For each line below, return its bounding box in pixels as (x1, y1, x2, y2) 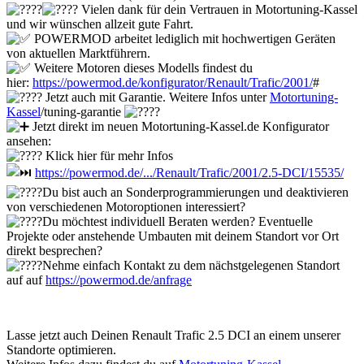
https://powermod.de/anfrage (45, 272, 192, 287)
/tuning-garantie (41, 104, 124, 119)
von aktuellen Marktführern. (6, 45, 150, 60)
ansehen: (6, 133, 51, 148)
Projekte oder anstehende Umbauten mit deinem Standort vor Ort (6, 228, 339, 243)
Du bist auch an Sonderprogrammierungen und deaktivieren (42, 184, 349, 199)
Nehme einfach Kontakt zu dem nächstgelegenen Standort (42, 258, 340, 272)
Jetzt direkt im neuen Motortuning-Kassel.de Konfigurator (29, 119, 329, 133)
